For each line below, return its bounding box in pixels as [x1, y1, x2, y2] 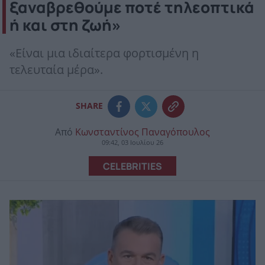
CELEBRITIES [103, 159, 162, 172]
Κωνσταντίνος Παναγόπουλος [75, 126, 210, 138]
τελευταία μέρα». [9, 63, 103, 77]
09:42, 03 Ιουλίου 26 [102, 138, 163, 147]
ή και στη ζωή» [9, 15, 121, 35]
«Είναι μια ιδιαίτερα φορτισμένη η [9, 46, 199, 61]
